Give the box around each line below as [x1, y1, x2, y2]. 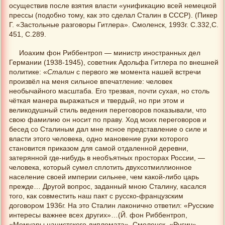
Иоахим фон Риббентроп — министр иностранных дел [19, 49, 201, 57]
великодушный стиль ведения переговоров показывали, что [9, 106, 206, 115]
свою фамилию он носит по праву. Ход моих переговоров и [9, 116, 206, 124]
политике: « [9, 68, 47, 76]
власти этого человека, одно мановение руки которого [9, 135, 188, 143]
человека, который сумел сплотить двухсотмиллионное [9, 164, 192, 172]
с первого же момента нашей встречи [74, 68, 201, 76]
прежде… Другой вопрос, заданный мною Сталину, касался [9, 183, 206, 191]
